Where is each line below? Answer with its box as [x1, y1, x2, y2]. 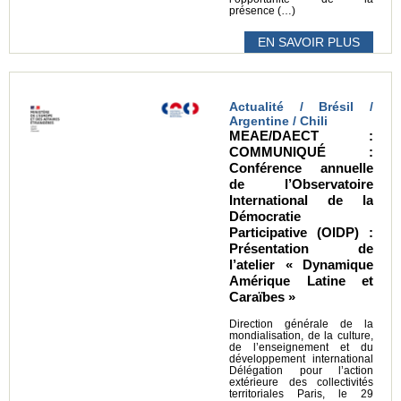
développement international [229, 354, 373, 365]
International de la [229, 192, 373, 209]
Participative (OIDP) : [229, 225, 373, 241]
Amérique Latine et [229, 273, 373, 289]
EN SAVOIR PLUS [258, 35, 360, 50]
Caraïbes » [229, 289, 295, 305]
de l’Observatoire [229, 176, 373, 192]
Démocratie [229, 209, 301, 225]
